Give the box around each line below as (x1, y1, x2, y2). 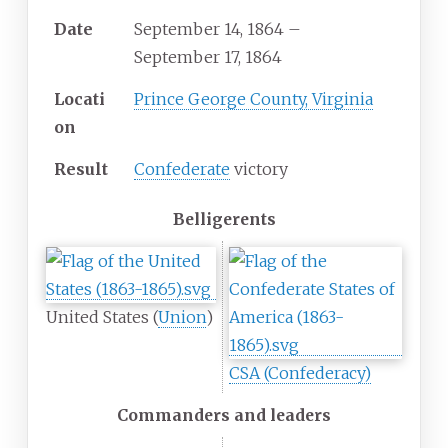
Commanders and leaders (117, 405, 331, 426)
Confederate (134, 159, 230, 180)
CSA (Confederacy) (229, 363, 371, 384)
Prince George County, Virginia (134, 89, 373, 110)
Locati (54, 89, 105, 110)
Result (54, 159, 108, 180)
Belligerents (172, 209, 276, 230)
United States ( (46, 307, 158, 328)
